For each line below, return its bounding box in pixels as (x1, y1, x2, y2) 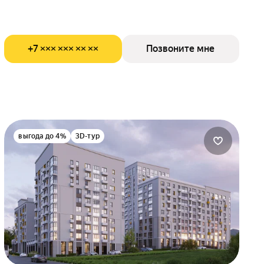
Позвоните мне (146, 43, 215, 54)
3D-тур (75, 132, 100, 140)
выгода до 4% (18, 132, 66, 140)
